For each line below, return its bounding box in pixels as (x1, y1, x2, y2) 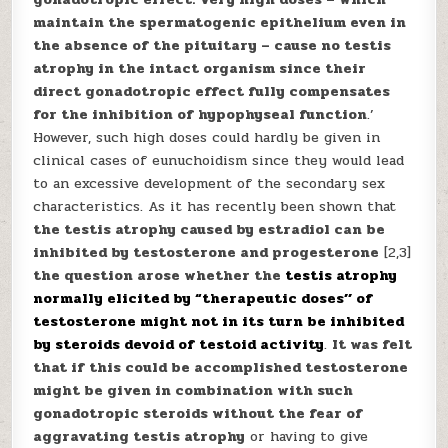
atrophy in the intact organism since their (33, 58, 367, 79)
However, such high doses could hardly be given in (33, 127, 381, 148)
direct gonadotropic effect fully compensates (33, 81, 391, 102)
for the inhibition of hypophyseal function (33, 104, 368, 125)
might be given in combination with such (33, 380, 354, 401)
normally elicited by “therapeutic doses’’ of (33, 288, 374, 309)
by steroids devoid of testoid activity (33, 334, 325, 355)
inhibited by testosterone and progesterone (33, 242, 380, 263)
